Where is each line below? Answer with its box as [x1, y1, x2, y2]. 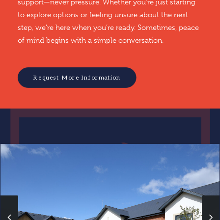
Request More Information [33, 74, 121, 82]
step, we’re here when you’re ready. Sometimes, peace [18, 23, 199, 32]
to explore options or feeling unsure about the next [18, 10, 188, 19]
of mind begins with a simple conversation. [18, 36, 164, 45]
